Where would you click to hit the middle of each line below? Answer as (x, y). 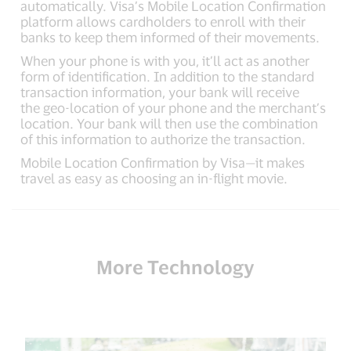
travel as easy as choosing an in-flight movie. (154, 178)
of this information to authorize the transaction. (163, 139)
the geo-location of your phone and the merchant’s (174, 107)
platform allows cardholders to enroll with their (163, 21)
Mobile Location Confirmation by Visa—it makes (163, 162)
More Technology (175, 267)
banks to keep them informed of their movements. (170, 37)
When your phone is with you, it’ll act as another (165, 60)
